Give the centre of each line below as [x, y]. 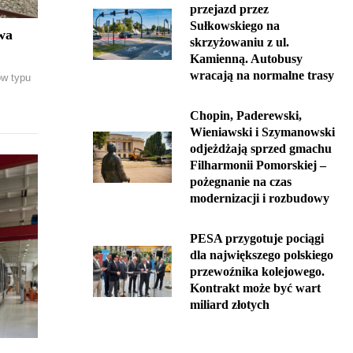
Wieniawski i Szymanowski [262, 132]
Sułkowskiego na [235, 26]
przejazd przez [229, 9]
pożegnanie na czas [241, 182]
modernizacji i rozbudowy [260, 198]
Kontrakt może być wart [255, 288]
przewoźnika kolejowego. [257, 271]
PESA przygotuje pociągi [257, 238]
